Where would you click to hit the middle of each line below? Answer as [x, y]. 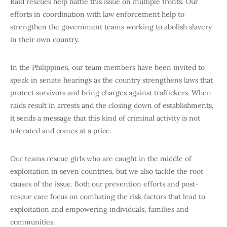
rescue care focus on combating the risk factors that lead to [108, 197]
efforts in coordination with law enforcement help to [97, 14]
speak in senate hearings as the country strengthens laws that [111, 80]
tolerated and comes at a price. [61, 131]
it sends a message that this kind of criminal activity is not [105, 118]
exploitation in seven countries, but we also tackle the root [107, 172]
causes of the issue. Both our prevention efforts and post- [104, 184]
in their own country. [45, 40]
